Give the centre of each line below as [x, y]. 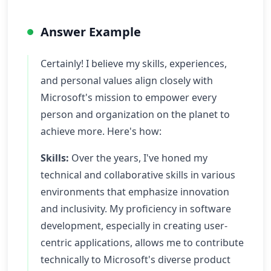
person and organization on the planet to [135, 114]
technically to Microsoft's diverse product [135, 260]
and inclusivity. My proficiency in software [136, 209]
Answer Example [91, 32]
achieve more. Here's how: [101, 131]
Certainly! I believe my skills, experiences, [134, 64]
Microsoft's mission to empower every [129, 97]
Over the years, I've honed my [138, 158]
